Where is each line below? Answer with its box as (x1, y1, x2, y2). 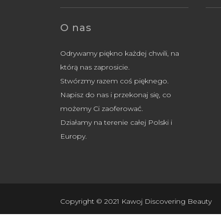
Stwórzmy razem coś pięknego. (60, 76, 169, 86)
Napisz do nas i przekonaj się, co (60, 90, 171, 100)
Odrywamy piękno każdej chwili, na (60, 49, 179, 58)
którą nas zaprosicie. (60, 63, 130, 72)
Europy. (60, 132, 87, 141)
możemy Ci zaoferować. (60, 104, 143, 113)
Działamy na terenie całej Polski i (60, 118, 172, 127)
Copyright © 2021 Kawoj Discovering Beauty (60, 197, 212, 206)
